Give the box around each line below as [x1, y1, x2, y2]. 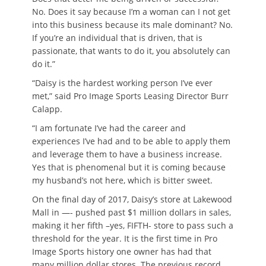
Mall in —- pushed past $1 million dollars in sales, [32, 206, 231, 218]
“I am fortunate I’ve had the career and [32, 122, 186, 134]
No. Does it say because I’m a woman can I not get [32, 5, 230, 17]
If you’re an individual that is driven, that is [32, 31, 202, 43]
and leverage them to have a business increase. [32, 148, 222, 160]
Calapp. [32, 103, 62, 115]
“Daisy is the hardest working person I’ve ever [32, 77, 213, 88]
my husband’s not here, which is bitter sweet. [32, 174, 213, 186]
